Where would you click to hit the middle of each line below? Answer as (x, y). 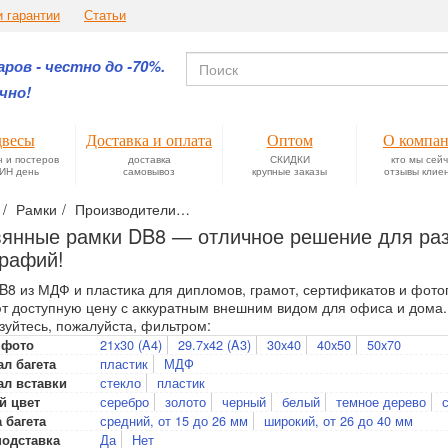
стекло (120, 382)
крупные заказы (289, 170)
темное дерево (381, 401)
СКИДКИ (289, 158)
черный (244, 401)
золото (185, 401)
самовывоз (149, 170)
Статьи (105, 15)
